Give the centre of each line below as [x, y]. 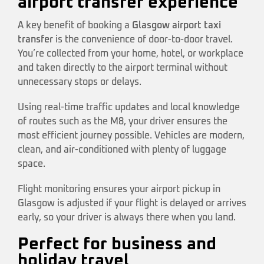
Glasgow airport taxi [176, 26]
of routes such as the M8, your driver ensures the [123, 122]
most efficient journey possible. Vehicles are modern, [131, 136]
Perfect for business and [117, 244]
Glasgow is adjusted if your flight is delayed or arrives [132, 204]
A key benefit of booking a [75, 26]
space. [32, 164]
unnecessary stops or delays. [80, 82]
